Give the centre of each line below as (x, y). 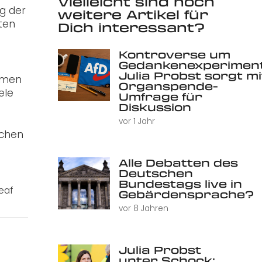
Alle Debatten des (178, 163)
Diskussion (155, 107)
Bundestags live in (180, 184)
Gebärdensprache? (186, 194)
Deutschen (156, 173)
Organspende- (168, 86)
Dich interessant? (131, 27)
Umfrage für (160, 96)
